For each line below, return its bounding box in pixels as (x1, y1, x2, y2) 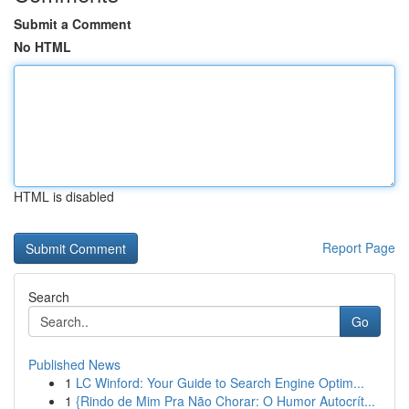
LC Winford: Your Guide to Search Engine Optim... (76, 373, 364, 392)
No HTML (14, 37, 71, 56)
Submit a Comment (14, 15, 131, 33)
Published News (28, 355, 121, 373)
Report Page (322, 238, 395, 257)
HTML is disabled (14, 187, 114, 205)
